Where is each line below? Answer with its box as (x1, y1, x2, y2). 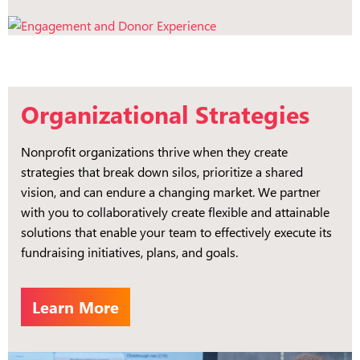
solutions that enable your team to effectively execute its (21, 223, 332, 240)
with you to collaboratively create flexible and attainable (21, 202, 329, 220)
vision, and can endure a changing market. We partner (21, 182, 321, 200)
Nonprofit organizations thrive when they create (21, 142, 288, 160)
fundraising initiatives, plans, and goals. (21, 243, 238, 260)
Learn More (32, 295, 119, 317)
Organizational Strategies (21, 97, 309, 130)
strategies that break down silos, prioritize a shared (21, 162, 303, 180)
